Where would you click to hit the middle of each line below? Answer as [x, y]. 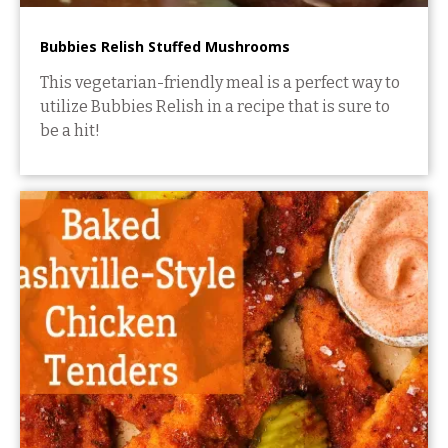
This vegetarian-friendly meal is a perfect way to [220, 82]
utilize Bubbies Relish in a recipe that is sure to [215, 106]
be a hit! [70, 130]
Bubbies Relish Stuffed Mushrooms [165, 46]
